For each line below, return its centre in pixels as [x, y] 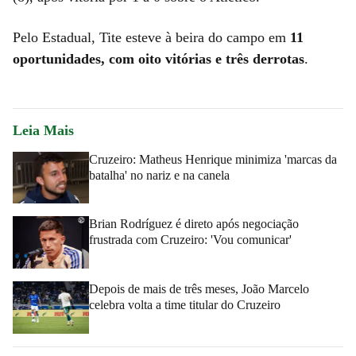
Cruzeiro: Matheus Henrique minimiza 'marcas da [213, 159]
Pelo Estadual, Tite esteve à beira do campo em [151, 37]
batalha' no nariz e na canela [159, 175]
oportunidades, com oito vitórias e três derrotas [159, 58]
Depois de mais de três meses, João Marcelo [199, 288]
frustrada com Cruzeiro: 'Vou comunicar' [190, 240]
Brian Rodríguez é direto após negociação [194, 224]
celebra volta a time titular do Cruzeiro [185, 304]
